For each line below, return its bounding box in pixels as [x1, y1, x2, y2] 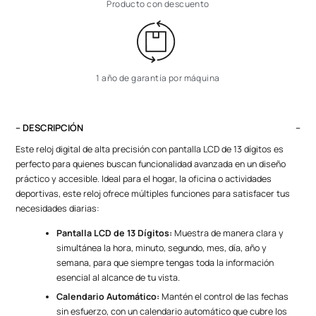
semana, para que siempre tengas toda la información [56, 256, 274, 269]
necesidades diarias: [16, 202, 100, 214]
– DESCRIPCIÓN [16, 121, 84, 134]
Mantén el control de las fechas [159, 290, 289, 303]
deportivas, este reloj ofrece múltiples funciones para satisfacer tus [16, 187, 291, 200]
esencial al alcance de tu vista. [56, 271, 181, 284]
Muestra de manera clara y [172, 226, 284, 239]
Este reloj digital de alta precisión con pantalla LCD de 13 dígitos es [16, 142, 284, 155]
